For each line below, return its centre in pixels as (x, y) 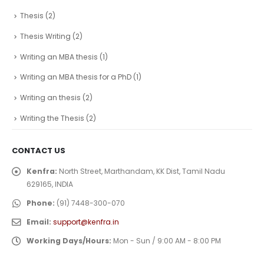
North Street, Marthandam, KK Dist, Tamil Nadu (142, 171)
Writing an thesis (50, 98)
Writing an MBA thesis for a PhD (76, 77)
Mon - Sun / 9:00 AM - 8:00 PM (167, 241)
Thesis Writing (45, 37)
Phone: (41, 203)
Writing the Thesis (52, 118)
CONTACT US (39, 151)
